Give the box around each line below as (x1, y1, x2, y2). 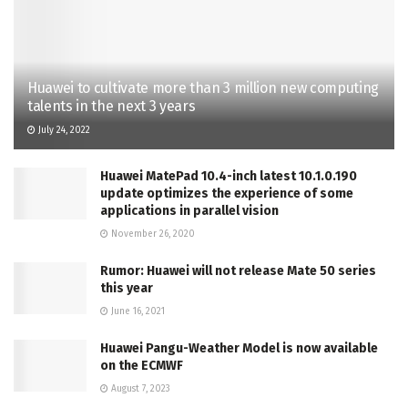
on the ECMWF (100, 357, 183, 373)
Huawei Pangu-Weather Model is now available (100, 340, 378, 356)
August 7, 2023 (108, 382, 170, 394)
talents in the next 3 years (27, 97, 196, 115)
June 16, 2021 (108, 305, 165, 317)
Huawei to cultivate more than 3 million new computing (27, 78, 380, 97)
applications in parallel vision (100, 202, 279, 219)
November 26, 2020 (108, 228, 195, 240)
